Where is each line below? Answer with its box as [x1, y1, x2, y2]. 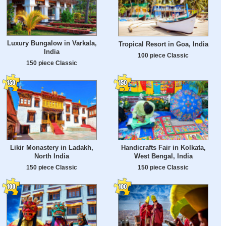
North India [34, 152, 69, 160]
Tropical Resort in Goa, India [118, 40, 208, 48]
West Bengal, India [134, 152, 193, 160]
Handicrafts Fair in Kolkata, [121, 144, 206, 152]
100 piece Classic [138, 51, 189, 59]
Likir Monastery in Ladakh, [10, 144, 93, 152]
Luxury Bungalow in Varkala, [7, 39, 97, 47]
